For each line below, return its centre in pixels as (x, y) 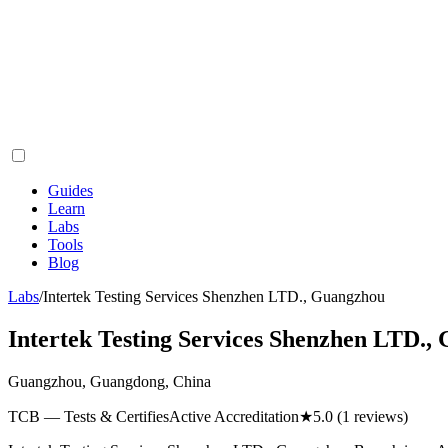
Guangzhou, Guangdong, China (109, 381)
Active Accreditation (234, 416)
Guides (70, 190)
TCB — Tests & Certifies (88, 416)
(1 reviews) (370, 416)
